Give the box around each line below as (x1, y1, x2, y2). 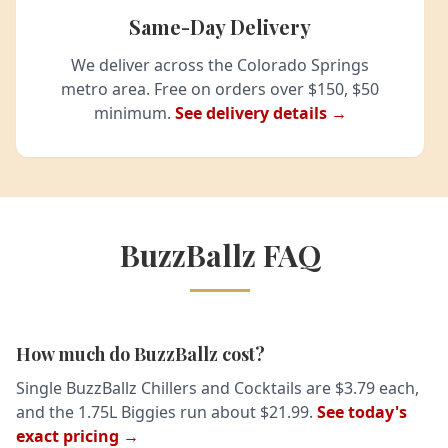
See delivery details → (174, 102, 347, 125)
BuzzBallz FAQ (119, 235, 321, 276)
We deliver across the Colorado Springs (71, 54, 369, 77)
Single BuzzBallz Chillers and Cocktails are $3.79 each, (16, 377, 419, 400)
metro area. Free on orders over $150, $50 (61, 78, 379, 101)
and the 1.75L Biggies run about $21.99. (16, 401, 317, 424)
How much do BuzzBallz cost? (16, 342, 265, 367)
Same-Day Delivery (129, 13, 311, 41)
